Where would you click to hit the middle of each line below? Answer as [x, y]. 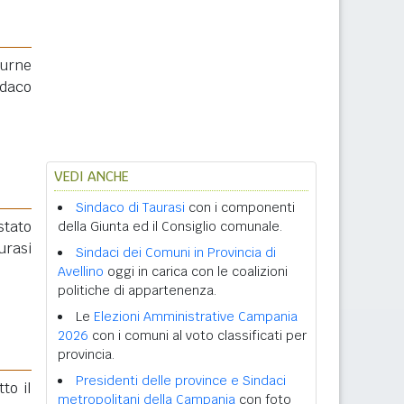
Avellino [81, 271]
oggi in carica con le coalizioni [196, 271]
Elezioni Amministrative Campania [196, 317]
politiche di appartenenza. [137, 290]
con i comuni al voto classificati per [197, 335]
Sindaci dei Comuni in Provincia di [176, 252]
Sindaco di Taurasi [130, 207]
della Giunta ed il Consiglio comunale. [170, 226]
